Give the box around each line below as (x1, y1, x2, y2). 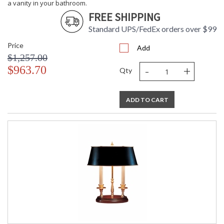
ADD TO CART (125, 96, 168, 104)
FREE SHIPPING (88, 10, 160, 24)
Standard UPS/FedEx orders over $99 (88, 24, 216, 34)
